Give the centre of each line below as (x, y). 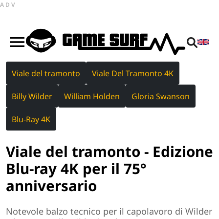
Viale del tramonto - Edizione (109, 151)
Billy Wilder (32, 96)
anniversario (51, 185)
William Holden (92, 96)
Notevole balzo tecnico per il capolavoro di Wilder (109, 211)
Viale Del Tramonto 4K (133, 73)
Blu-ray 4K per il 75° (76, 168)
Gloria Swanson (161, 96)
